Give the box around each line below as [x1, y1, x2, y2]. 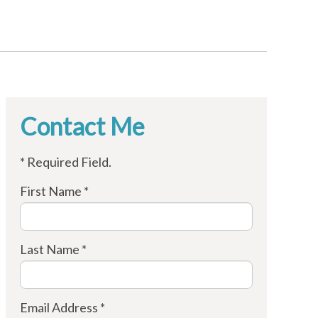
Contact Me [19, 111, 145, 141]
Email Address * [19, 300, 105, 315]
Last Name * [19, 241, 87, 257]
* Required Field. [19, 154, 111, 170]
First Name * [19, 183, 89, 199]
